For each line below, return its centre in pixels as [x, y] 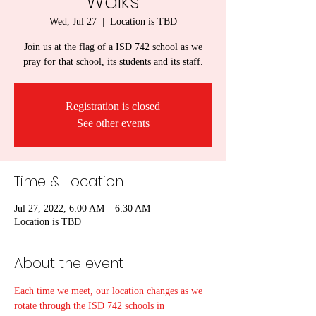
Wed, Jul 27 [73, 22]
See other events [113, 123]
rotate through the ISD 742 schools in [91, 306]
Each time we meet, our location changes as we [110, 291]
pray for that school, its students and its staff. [113, 62]
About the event [69, 263]
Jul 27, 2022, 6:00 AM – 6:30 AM [82, 208]
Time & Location [69, 181]
